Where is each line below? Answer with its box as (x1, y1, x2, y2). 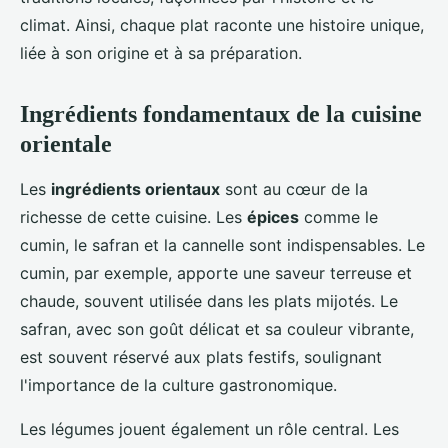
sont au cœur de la (220, 179, 368, 200)
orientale (20, 131, 112, 158)
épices (247, 207, 299, 228)
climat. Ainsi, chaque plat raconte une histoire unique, (20, 15, 424, 36)
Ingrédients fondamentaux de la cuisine (20, 101, 422, 128)
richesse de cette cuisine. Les (20, 207, 247, 228)
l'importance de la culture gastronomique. (20, 375, 337, 396)
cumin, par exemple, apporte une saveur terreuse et (20, 263, 412, 284)
